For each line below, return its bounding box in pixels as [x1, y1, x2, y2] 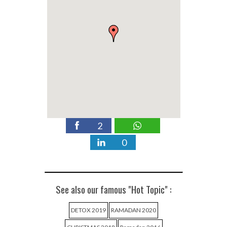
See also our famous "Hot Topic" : [55, 182, 172, 196]
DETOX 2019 [71, 206, 106, 214]
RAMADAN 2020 [111, 206, 156, 214]
